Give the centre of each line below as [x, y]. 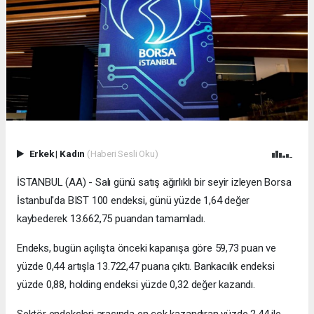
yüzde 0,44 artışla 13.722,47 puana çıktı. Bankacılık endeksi [146, 267]
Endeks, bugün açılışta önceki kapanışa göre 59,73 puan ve [147, 248]
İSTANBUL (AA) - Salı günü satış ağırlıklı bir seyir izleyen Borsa [154, 183]
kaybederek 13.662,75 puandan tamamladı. [111, 219]
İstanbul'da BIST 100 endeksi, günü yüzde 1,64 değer [134, 201]
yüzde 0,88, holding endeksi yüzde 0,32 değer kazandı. [136, 285]
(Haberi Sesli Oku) [122, 154]
